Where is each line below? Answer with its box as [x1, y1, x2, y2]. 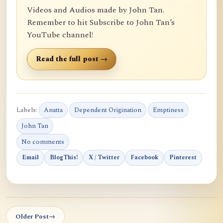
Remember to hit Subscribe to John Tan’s [27, 16, 175, 28]
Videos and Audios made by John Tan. [27, 3, 164, 16]
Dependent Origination [74, 105, 141, 115]
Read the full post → [36, 54, 108, 65]
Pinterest [169, 153, 197, 163]
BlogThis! [50, 153, 78, 163]
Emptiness [153, 105, 184, 115]
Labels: [16, 105, 39, 115]
